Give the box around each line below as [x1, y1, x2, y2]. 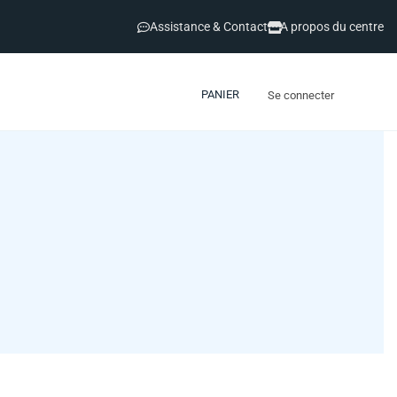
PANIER [201, 88, 239, 102]
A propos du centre [280, 19, 384, 35]
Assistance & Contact [150, 19, 268, 35]
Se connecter [268, 88, 334, 102]
